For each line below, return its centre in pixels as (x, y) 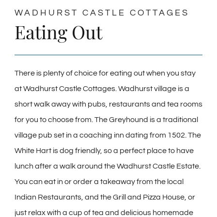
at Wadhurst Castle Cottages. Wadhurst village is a (102, 89)
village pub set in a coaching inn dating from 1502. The (108, 135)
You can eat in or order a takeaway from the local (99, 182)
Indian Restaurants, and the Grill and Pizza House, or (105, 197)
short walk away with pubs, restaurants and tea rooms (108, 104)
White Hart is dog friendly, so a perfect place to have (104, 151)
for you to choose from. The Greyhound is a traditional (106, 120)
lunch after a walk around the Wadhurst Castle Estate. (108, 166)
